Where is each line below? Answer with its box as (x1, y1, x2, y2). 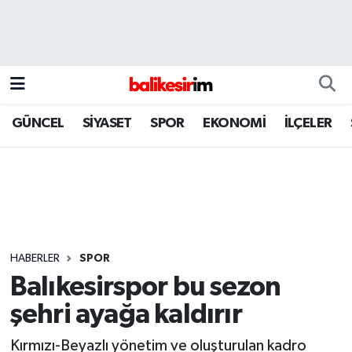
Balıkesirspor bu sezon (9, 273, 281, 302)
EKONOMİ (203, 115, 266, 130)
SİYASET (82, 115, 132, 130)
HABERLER (9, 252, 60, 264)
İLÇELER (284, 115, 332, 130)
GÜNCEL (12, 115, 64, 130)
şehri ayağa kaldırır (9, 301, 242, 329)
